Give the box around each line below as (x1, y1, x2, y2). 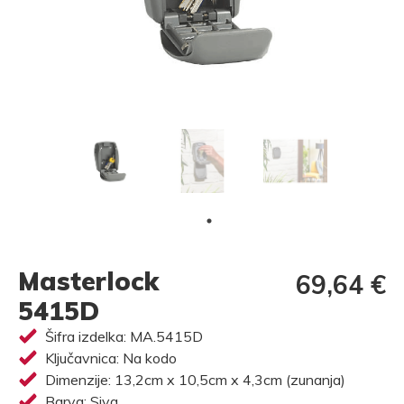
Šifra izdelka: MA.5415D (45, 327, 203, 345)
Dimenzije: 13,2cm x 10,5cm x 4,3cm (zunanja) (45, 371, 345, 389)
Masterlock (18, 265, 159, 297)
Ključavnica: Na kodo (45, 349, 177, 367)
